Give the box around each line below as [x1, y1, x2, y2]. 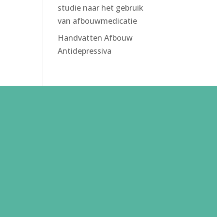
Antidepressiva [58, 46, 112, 56]
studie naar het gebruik [58, 2, 144, 13]
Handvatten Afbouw [58, 32, 133, 43]
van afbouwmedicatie [58, 15, 138, 26]
